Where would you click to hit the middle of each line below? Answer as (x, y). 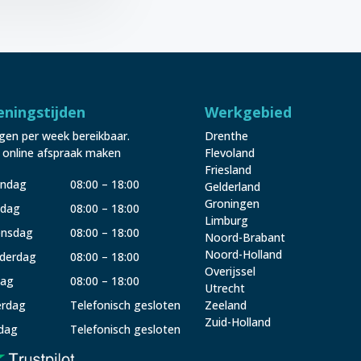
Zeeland (225, 305)
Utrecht (224, 288)
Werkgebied (248, 112)
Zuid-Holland (237, 322)
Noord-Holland (243, 254)
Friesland (228, 169)
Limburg (226, 220)
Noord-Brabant (245, 237)
